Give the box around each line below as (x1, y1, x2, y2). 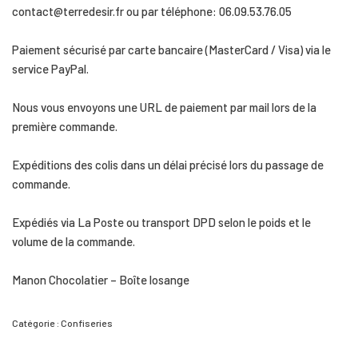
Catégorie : (12, 316, 61, 328)
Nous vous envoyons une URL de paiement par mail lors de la (12, 99, 316, 114)
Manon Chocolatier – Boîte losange (12, 272, 189, 287)
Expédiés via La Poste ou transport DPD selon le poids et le (12, 214, 311, 229)
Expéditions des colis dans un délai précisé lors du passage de (12, 157, 324, 172)
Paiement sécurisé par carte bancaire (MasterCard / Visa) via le (12, 42, 331, 57)
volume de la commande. (12, 233, 135, 249)
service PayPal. (12, 61, 89, 76)
